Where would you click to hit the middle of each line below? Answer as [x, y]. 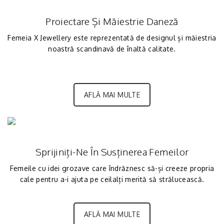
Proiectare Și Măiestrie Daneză [112, 21]
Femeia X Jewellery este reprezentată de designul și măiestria [112, 37]
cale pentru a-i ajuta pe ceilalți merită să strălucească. [112, 179]
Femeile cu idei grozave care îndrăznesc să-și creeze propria [112, 168]
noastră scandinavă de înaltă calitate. [112, 48]
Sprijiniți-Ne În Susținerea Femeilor [112, 152]
